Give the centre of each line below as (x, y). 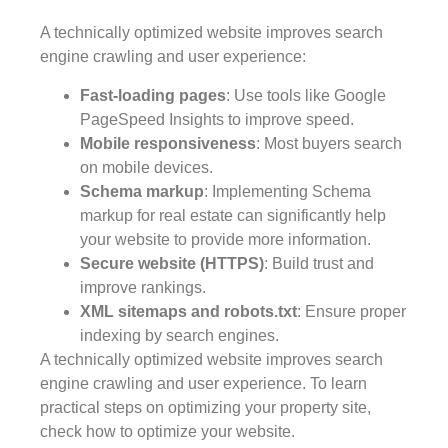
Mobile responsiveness (168, 143)
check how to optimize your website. (167, 431)
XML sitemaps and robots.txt (188, 311)
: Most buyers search (329, 143)
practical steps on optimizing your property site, (205, 407)
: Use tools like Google (306, 95)
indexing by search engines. (179, 335)
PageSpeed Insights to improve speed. (217, 119)
